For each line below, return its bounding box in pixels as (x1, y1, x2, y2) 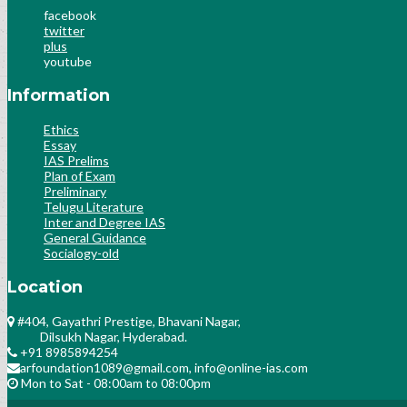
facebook (44, 7, 96, 24)
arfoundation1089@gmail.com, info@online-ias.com (20, 360, 308, 376)
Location (7, 277, 83, 298)
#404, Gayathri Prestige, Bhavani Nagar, (15, 313, 241, 330)
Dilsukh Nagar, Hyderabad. (7, 329, 187, 345)
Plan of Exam (44, 168, 115, 184)
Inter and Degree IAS (44, 214, 165, 231)
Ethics (44, 122, 79, 138)
